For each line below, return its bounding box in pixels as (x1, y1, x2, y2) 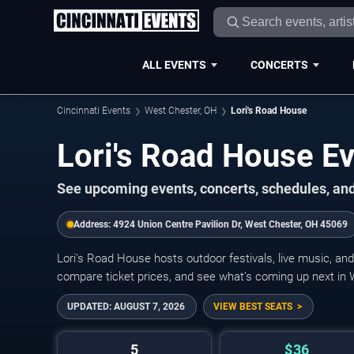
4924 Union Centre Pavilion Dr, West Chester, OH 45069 (113, 219, 348, 230)
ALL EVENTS (141, 58, 206, 71)
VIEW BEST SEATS (213, 301, 292, 312)
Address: (73, 219, 113, 230)
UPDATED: (67, 301, 114, 312)
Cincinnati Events (57, 105, 130, 116)
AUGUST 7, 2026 (114, 301, 185, 312)
